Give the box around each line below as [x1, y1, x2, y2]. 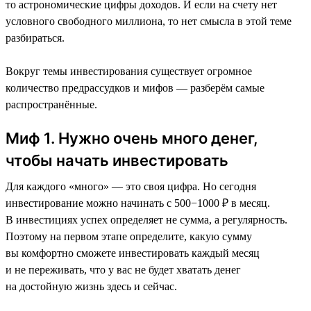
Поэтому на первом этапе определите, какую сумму [6, 230, 252, 242]
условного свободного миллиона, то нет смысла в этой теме [6, 15, 292, 27]
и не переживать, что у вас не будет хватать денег [6, 263, 241, 276]
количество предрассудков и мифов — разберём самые [6, 81, 264, 94]
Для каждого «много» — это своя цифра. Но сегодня [6, 180, 256, 192]
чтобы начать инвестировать [6, 151, 228, 169]
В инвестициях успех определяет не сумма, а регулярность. [6, 213, 287, 226]
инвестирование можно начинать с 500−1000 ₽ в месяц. [6, 196, 270, 209]
